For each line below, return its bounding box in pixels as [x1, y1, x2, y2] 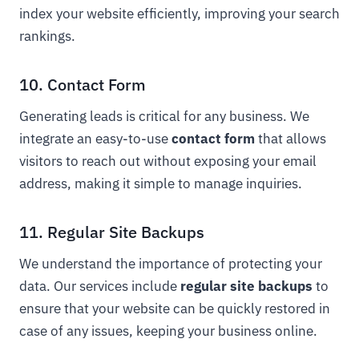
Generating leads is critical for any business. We [19, 107, 309, 125]
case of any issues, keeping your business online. [19, 322, 317, 340]
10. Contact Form [19, 74, 146, 95]
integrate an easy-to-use [19, 130, 171, 147]
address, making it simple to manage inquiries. [19, 175, 302, 192]
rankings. [19, 27, 75, 45]
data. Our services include [19, 277, 180, 295]
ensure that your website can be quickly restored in [19, 300, 330, 317]
